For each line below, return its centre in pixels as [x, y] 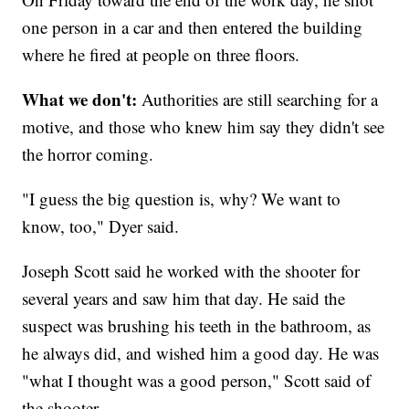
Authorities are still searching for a [258, 100]
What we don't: [80, 100]
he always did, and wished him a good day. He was [201, 353]
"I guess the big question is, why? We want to [182, 199]
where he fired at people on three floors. [161, 55]
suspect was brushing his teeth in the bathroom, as [197, 326]
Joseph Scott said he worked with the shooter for [191, 271]
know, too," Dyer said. [101, 226]
